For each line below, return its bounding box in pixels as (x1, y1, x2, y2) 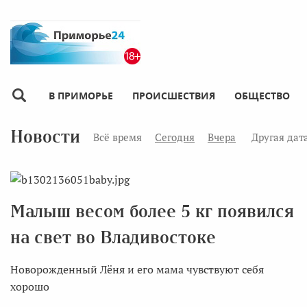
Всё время (93, 130, 142, 144)
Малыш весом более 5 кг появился (10, 202, 294, 221)
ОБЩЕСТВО (234, 88, 290, 102)
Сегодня (155, 130, 195, 144)
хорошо (10, 279, 49, 294)
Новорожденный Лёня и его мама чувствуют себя (10, 262, 264, 277)
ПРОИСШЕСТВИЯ (132, 88, 215, 102)
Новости (10, 127, 80, 146)
